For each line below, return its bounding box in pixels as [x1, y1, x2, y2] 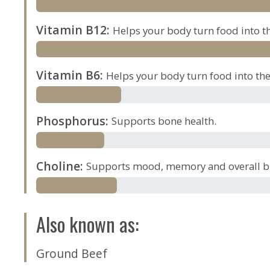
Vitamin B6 [36, 67, 101, 84]
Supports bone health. [111, 114, 217, 128]
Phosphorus [36, 112, 106, 129]
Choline [36, 157, 81, 174]
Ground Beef [36, 245, 108, 262]
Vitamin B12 [36, 22, 107, 39]
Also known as [36, 209, 136, 238]
